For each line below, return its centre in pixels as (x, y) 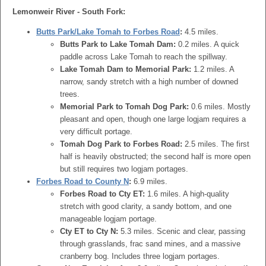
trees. (70, 94)
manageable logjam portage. (108, 219)
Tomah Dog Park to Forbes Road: (121, 144)
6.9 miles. (149, 181)
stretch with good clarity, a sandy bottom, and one (146, 206)
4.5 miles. (200, 32)
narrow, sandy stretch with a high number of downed (149, 82)
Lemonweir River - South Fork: (69, 12)
